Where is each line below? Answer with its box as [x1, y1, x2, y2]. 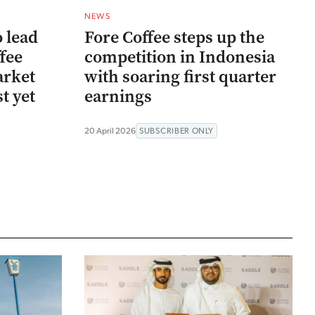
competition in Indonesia [84, 45, 275, 68]
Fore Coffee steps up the [84, 25, 264, 49]
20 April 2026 [84, 124, 136, 136]
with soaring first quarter [84, 65, 276, 88]
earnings [84, 84, 152, 108]
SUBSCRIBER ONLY [139, 124, 214, 136]
